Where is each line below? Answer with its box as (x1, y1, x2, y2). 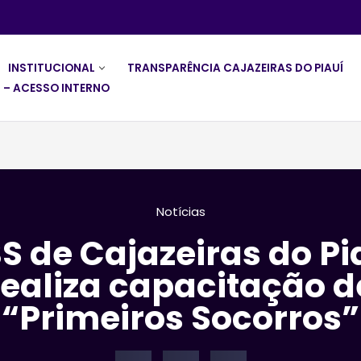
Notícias (156, 202, 205, 220)
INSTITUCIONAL (8, 60, 95, 77)
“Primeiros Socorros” (2, 294, 359, 341)
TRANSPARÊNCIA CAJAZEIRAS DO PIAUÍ (127, 60, 343, 77)
